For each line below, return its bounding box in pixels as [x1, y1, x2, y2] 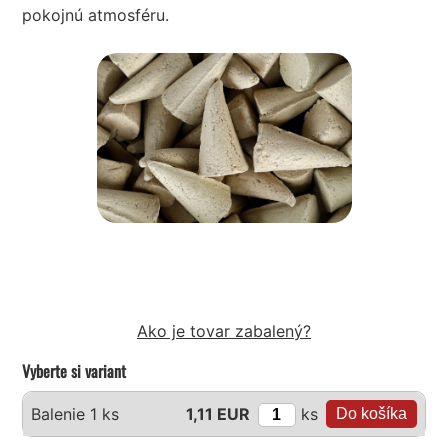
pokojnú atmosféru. [22, 5, 170, 26]
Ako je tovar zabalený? [137, 321, 311, 342]
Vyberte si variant [22, 359, 127, 384]
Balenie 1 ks [31, 404, 120, 425]
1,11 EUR [185, 404, 250, 425]
